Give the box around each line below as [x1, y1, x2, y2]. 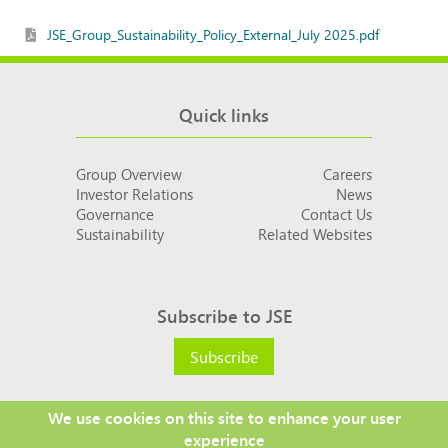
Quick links [179, 97, 269, 130]
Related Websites [258, 219, 372, 247]
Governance [76, 199, 154, 227]
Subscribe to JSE [156, 298, 292, 331]
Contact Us [301, 199, 372, 227]
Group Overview [76, 159, 182, 187]
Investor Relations [76, 179, 193, 207]
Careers [323, 159, 372, 187]
